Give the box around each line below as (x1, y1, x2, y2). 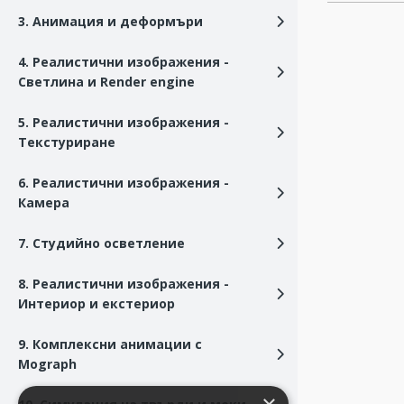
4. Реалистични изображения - (18, 53, 229, 70)
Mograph (18, 355, 77, 372)
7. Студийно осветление (18, 234, 185, 252)
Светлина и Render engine (18, 73, 195, 90)
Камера (18, 194, 69, 211)
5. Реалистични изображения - (18, 114, 229, 131)
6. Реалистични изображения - (18, 174, 229, 191)
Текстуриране (18, 133, 115, 151)
